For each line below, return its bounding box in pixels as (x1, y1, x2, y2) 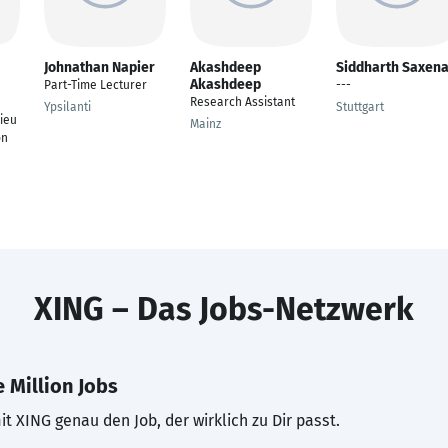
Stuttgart (336, 100, 384, 114)
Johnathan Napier (44, 59, 155, 76)
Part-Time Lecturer (44, 78, 147, 92)
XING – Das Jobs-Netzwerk (34, 290, 414, 328)
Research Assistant (190, 95, 295, 109)
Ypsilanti (44, 100, 91, 114)
